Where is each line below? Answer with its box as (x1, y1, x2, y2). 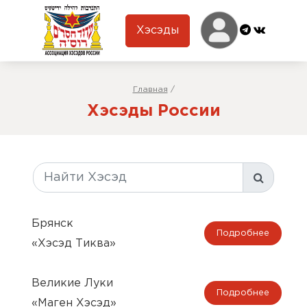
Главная (132, 86, 168, 93)
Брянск (32, 218, 73, 229)
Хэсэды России (86, 103, 221, 119)
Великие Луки (32, 278, 113, 288)
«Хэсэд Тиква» (32, 238, 116, 249)
